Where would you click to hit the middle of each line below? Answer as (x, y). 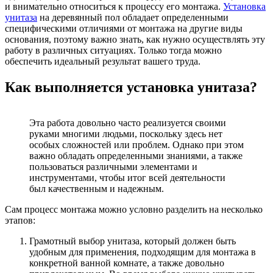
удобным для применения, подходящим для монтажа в (143, 252)
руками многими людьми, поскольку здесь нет (126, 133)
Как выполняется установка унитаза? (131, 87)
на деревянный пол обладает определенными (133, 17)
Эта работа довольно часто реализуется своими (128, 122)
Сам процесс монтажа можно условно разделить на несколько (134, 209)
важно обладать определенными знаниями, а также (136, 155)
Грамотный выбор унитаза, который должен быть (133, 241)
